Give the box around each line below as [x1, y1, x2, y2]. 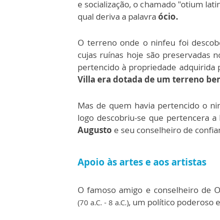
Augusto [78, 124, 112, 136]
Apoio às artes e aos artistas [78, 156, 206, 169]
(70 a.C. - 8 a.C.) [78, 197, 129, 208]
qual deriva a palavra [78, 11, 156, 23]
